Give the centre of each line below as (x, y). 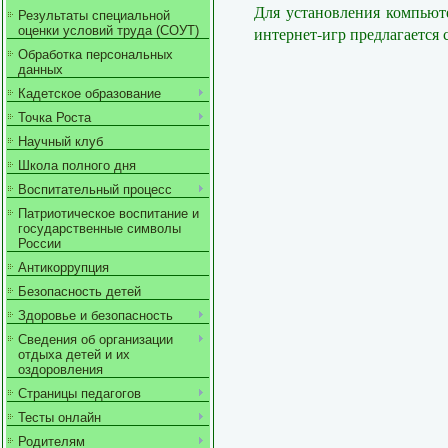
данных (40, 69)
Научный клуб (60, 141)
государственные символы (99, 228)
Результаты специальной (94, 15)
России (39, 243)
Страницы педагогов (79, 393)
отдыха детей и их (74, 354)
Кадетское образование (89, 93)
